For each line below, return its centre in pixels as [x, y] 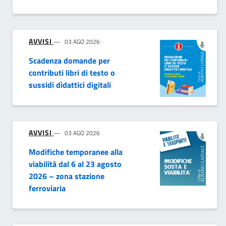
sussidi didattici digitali [70, 85]
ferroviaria [47, 188]
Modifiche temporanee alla [76, 152]
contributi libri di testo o [72, 73]
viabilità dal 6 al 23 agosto [75, 164]
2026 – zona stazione [67, 176]
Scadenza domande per [69, 61]
